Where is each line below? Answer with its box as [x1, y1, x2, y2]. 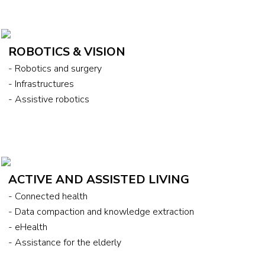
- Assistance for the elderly [8, 235, 121, 249]
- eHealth [8, 220, 47, 234]
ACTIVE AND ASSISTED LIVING [8, 171, 189, 188]
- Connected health [8, 189, 88, 203]
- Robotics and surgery [8, 62, 102, 75]
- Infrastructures [8, 77, 74, 91]
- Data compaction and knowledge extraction [8, 205, 194, 218]
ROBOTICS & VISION [8, 43, 125, 60]
